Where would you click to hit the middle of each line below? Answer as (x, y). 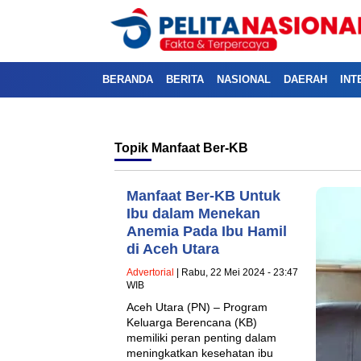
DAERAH (305, 79)
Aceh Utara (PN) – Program (197, 307)
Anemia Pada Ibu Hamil (207, 231)
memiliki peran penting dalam (201, 338)
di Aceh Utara (173, 249)
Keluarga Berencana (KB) (192, 322)
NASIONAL (244, 79)
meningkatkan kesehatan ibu (200, 353)
